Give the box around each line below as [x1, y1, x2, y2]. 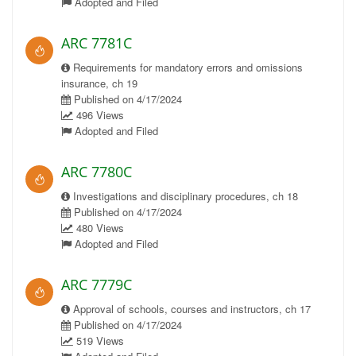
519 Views [73, 333, 124, 348]
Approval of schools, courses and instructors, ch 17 [70, 301, 311, 316]
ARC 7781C [61, 33, 132, 52]
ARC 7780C [61, 162, 132, 181]
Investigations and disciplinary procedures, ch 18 [70, 188, 298, 203]
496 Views [73, 107, 124, 122]
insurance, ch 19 [61, 75, 137, 91]
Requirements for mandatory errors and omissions [70, 60, 303, 75]
